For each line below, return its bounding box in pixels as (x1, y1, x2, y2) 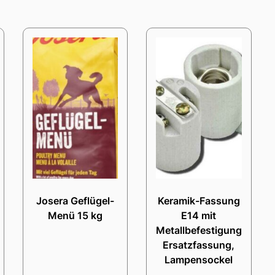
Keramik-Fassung (157, 195, 240, 207)
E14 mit (181, 209, 217, 222)
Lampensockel (165, 254, 233, 266)
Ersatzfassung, (163, 239, 235, 252)
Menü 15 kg (47, 209, 103, 222)
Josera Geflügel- (36, 195, 114, 207)
